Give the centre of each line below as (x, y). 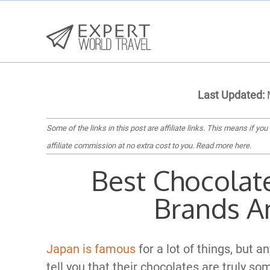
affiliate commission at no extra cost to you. (121, 146)
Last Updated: (231, 95)
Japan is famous (91, 249)
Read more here (223, 146)
